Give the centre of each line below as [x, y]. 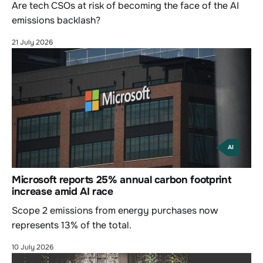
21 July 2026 [32, 43]
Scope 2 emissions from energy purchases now [115, 211]
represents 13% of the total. [72, 225]
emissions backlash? [56, 21]
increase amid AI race [63, 192]
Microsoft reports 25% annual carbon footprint [122, 180]
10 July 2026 [33, 247]
